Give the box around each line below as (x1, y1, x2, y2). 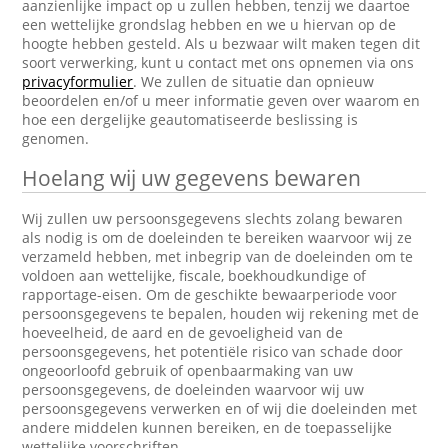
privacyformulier (22, 72, 134, 91)
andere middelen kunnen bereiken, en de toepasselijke (22, 418, 393, 437)
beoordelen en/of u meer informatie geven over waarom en (22, 91, 421, 110)
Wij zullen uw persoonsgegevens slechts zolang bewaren (22, 209, 404, 228)
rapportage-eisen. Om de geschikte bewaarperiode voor (22, 285, 398, 304)
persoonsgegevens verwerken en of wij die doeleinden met (22, 399, 418, 418)
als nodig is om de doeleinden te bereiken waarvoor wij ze (22, 228, 413, 247)
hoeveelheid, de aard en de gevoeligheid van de (22, 323, 344, 342)
